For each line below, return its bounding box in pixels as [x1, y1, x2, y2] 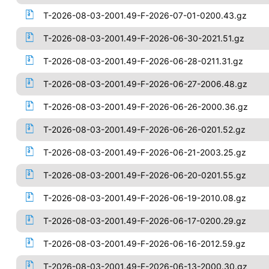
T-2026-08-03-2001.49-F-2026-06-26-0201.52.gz [43, 124, 246, 134]
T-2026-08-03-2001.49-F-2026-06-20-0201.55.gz [43, 170, 246, 180]
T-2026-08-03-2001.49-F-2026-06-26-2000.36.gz [43, 101, 248, 112]
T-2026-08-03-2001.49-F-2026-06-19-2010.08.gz [43, 193, 246, 203]
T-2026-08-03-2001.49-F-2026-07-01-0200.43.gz [43, 10, 247, 20]
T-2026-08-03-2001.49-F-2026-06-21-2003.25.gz [43, 147, 246, 157]
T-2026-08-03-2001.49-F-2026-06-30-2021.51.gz [43, 33, 244, 43]
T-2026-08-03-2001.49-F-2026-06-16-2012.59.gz [43, 238, 246, 249]
